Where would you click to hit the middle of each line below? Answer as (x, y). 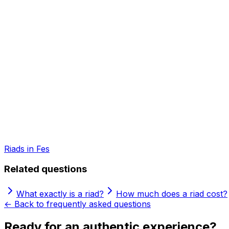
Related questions (45, 169)
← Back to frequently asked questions (77, 204)
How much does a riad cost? (172, 194)
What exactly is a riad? (60, 194)
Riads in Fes (27, 148)
